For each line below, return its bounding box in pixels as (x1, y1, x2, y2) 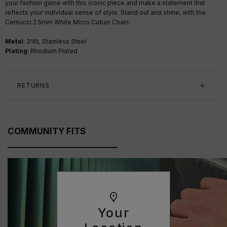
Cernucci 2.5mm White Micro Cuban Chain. (5, 18, 130, 26)
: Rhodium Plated (27, 47, 78, 55)
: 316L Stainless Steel (23, 37, 87, 46)
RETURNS (17, 82, 50, 90)
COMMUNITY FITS (8, 126, 86, 137)
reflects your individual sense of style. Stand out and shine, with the (5, 9, 206, 17)
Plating (5, 47, 27, 55)
